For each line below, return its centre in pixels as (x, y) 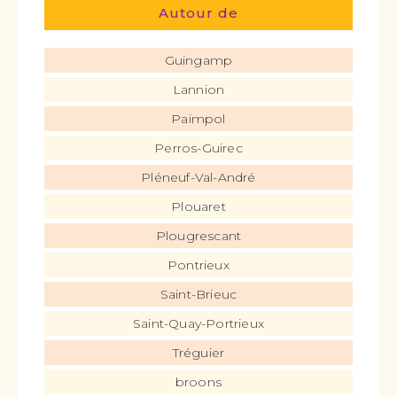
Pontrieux (198, 265)
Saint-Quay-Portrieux (198, 323)
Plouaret (198, 206)
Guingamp (198, 60)
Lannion (198, 90)
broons (198, 382)
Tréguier (198, 353)
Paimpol (198, 119)
